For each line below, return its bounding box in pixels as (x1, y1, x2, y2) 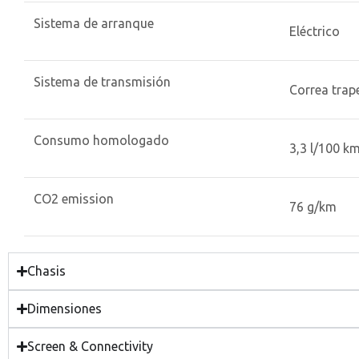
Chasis (27, 264, 67, 278)
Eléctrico (289, 24, 340, 38)
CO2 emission (34, 192, 114, 206)
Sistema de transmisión (34, 75, 171, 89)
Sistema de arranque (34, 16, 154, 30)
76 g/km (289, 200, 337, 214)
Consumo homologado (34, 133, 169, 147)
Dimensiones (27, 301, 103, 316)
